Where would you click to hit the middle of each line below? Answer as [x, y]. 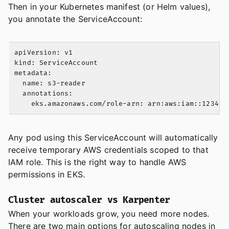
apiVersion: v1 [44, 53]
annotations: [44, 94]
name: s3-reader [50, 84]
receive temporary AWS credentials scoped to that [108, 150]
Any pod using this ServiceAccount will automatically [113, 138]
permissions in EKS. [47, 175]
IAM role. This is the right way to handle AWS [97, 162]
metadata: [33, 73]
